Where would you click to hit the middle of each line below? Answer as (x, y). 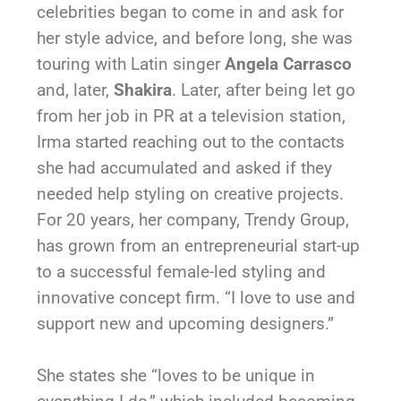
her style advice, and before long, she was (195, 38)
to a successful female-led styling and (182, 272)
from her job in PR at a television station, (192, 116)
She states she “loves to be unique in (176, 375)
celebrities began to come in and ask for (191, 12)
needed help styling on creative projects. (191, 194)
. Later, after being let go (264, 90)
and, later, (76, 90)
